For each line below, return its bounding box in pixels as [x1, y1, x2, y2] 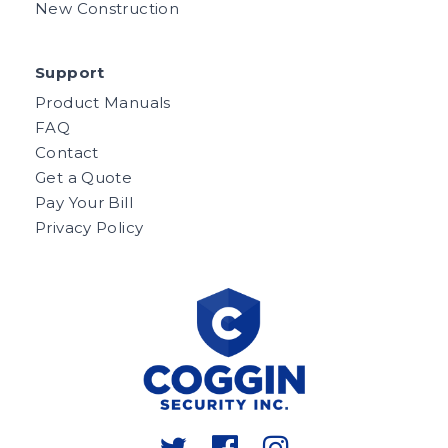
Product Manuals [35, 92, 171, 112]
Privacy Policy [35, 217, 144, 237]
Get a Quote [35, 167, 133, 187]
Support [35, 62, 105, 82]
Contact [35, 142, 99, 162]
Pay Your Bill [35, 192, 133, 212]
